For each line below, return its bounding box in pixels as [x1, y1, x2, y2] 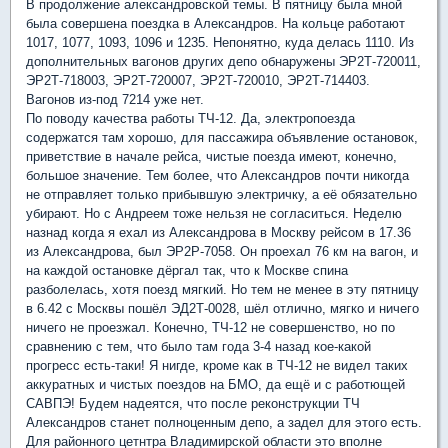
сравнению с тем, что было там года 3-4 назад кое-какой [26, 339, 371, 355]
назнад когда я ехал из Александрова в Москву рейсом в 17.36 [26, 225, 411, 241]
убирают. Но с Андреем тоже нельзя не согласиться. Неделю [26, 206, 402, 222]
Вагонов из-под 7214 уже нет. [26, 92, 204, 108]
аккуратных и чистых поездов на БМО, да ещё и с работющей [26, 377, 405, 393]
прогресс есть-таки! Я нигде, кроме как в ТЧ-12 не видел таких [26, 358, 408, 374]
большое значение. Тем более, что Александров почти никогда [26, 168, 409, 184]
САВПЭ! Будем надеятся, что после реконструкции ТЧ [26, 396, 360, 412]
